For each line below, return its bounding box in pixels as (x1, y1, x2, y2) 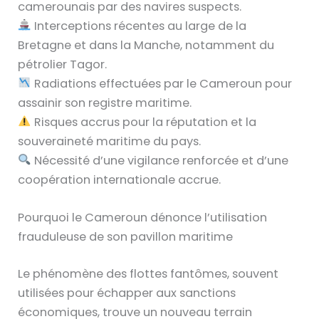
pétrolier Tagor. (18, 56, 108, 73)
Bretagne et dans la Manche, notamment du (18, 36, 275, 53)
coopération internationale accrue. (18, 171, 221, 188)
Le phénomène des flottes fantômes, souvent (18, 265, 279, 282)
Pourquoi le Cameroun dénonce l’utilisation (18, 209, 268, 226)
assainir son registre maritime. (18, 94, 192, 111)
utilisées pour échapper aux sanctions (18, 284, 236, 301)
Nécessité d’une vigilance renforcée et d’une (31, 152, 288, 169)
